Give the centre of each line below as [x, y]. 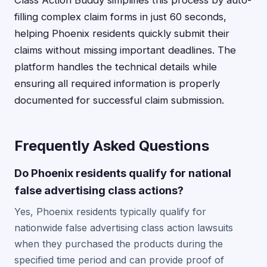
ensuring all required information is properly [117, 83]
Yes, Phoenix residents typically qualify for [110, 212]
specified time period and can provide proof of [119, 260]
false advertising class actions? [99, 190]
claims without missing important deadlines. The [125, 50]
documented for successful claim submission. [119, 100]
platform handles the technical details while [116, 67]
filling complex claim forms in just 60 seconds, [120, 17]
